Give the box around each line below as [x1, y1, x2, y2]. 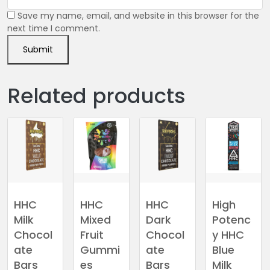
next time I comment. [7, 22, 100, 35]
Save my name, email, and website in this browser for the [17, 10, 259, 22]
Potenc [212, 212, 251, 227]
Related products [7, 81, 186, 111]
